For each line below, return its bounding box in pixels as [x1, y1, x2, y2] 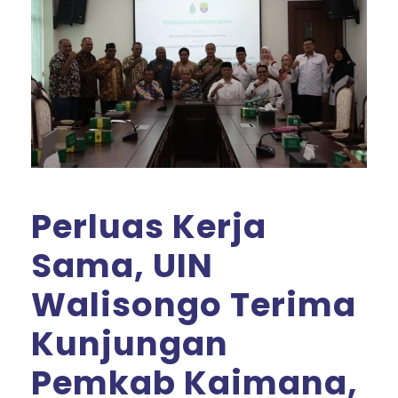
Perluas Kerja [31, 203, 267, 250]
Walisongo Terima [31, 281, 356, 328]
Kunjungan [31, 320, 228, 367]
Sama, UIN [31, 242, 213, 289]
